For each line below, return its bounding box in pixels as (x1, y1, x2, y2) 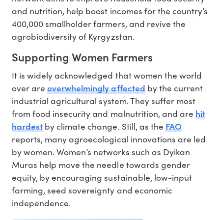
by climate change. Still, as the (43, 120, 165, 133)
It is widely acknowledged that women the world (12, 69, 202, 82)
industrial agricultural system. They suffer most (12, 95, 195, 107)
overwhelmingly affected (47, 82, 145, 94)
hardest (12, 120, 43, 133)
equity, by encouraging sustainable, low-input (12, 171, 192, 184)
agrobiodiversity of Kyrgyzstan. (12, 30, 135, 43)
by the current (145, 82, 203, 94)
